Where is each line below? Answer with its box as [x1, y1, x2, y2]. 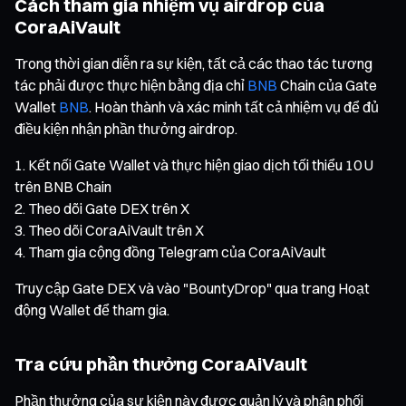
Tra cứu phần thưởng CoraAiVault [14, 352, 307, 375]
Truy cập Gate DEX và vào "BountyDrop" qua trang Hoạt [14, 278, 370, 297]
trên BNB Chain [14, 177, 111, 196]
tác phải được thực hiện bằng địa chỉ [14, 75, 247, 94]
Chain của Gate [277, 75, 377, 94]
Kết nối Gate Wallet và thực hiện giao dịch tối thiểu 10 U [28, 155, 373, 174]
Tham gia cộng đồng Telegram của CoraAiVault [28, 242, 326, 261]
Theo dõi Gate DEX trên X [28, 198, 189, 217]
